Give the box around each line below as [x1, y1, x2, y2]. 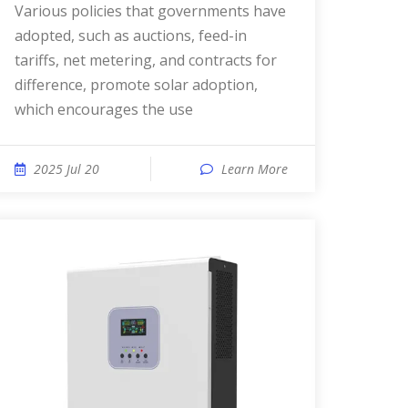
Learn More [221, 160, 288, 178]
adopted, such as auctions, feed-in [15, 25, 247, 46]
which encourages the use [15, 99, 193, 119]
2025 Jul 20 [34, 160, 99, 178]
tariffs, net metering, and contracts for [15, 50, 277, 70]
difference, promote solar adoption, [15, 75, 258, 95]
